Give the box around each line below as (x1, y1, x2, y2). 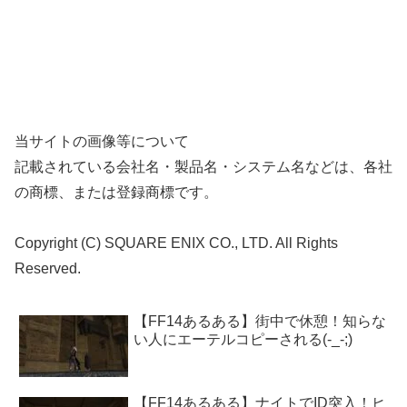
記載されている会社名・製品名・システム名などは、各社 (15, 158, 392, 174)
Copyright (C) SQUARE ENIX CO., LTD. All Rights (15, 235, 338, 252)
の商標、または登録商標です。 (15, 184, 218, 200)
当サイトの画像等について (15, 133, 189, 149)
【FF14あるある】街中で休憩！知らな (134, 313, 386, 330)
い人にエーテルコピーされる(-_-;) (134, 332, 352, 348)
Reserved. (15, 261, 81, 277)
